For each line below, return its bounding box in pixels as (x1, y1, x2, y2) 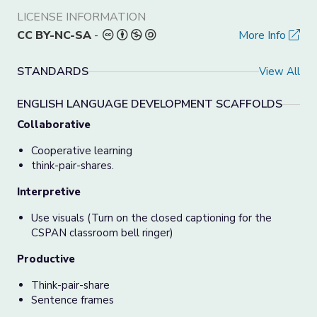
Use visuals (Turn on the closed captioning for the (31, 211, 272, 225)
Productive (17, 252, 75, 266)
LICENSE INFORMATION (17, 9, 146, 25)
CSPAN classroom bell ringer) (31, 226, 173, 240)
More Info (238, 28, 289, 43)
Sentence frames (31, 293, 114, 307)
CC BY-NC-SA (17, 28, 91, 43)
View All (259, 64, 300, 79)
